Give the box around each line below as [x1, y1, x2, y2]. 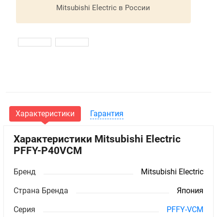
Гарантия [90, 109, 124, 119]
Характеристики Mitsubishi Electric [14, 133, 181, 145]
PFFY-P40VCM [14, 145, 82, 157]
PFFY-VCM [166, 205, 203, 215]
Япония [176, 186, 203, 196]
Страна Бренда [14, 186, 69, 196]
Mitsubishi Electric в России [56, 3, 151, 12]
